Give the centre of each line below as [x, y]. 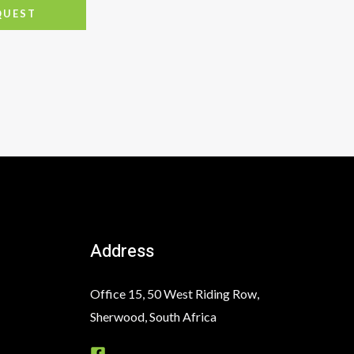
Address [122, 252]
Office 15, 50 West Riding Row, [174, 294]
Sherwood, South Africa [153, 317]
